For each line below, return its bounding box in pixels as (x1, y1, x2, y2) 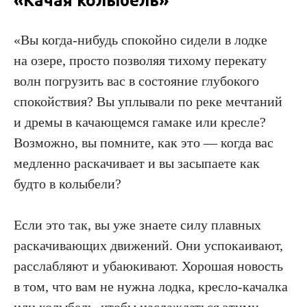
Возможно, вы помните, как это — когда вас (14, 135, 273, 151)
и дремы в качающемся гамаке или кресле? (14, 114, 266, 130)
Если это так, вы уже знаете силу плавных (14, 217, 261, 233)
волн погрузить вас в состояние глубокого (14, 73, 259, 89)
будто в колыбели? (14, 176, 121, 192)
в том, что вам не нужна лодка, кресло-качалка (14, 279, 288, 295)
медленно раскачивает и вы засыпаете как (14, 156, 260, 171)
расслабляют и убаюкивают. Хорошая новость (14, 258, 283, 274)
